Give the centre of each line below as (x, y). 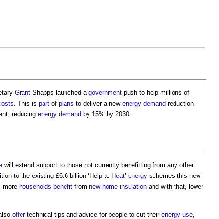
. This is (26, 104)
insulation (133, 187)
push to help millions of (155, 93)
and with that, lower (175, 187)
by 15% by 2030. (106, 114)
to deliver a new (98, 104)
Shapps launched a (59, 93)
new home (103, 187)
